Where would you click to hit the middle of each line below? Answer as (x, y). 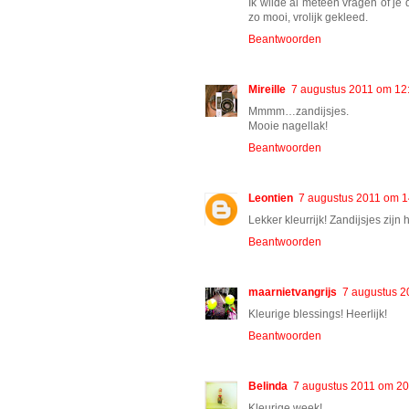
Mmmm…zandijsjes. (299, 111)
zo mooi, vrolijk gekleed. (308, 17)
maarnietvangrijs (293, 292)
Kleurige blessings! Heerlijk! (318, 314)
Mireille (267, 89)
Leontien (271, 198)
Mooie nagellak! (288, 126)
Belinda (268, 386)
